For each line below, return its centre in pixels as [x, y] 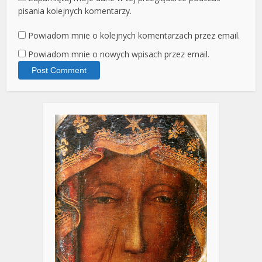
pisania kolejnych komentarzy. [75, 11]
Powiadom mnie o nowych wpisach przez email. [119, 54]
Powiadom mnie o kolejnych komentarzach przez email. [134, 35]
